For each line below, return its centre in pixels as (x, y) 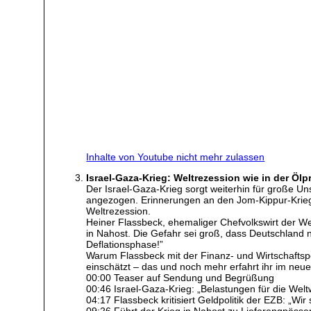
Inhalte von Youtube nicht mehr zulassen (176, 157)
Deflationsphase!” (125, 245)
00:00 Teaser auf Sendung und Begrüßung (180, 278)
